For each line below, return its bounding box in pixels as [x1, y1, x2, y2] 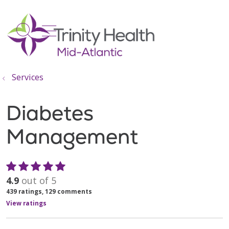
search [24, 25, 76, 48]
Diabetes [6, 100, 94, 126]
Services [12, 72, 43, 83]
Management [6, 123, 138, 150]
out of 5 [21, 174, 56, 187]
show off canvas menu [41, 17, 215, 40]
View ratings [6, 199, 47, 207]
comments [56, 187, 92, 195]
